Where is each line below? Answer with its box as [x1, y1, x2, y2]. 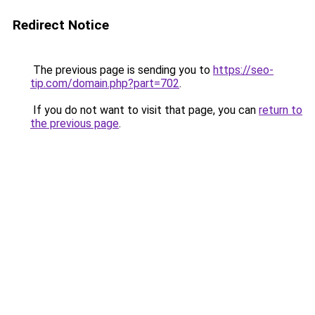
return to [259, 103, 302, 117]
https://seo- [213, 63, 274, 77]
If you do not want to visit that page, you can [30, 103, 259, 117]
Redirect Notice [13, 17, 109, 33]
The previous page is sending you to [30, 63, 213, 77]
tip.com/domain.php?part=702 [30, 77, 179, 90]
